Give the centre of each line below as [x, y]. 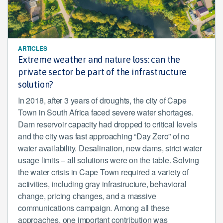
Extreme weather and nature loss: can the [99, 59]
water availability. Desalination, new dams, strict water [110, 148]
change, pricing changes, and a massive [87, 196]
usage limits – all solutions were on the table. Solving [109, 160]
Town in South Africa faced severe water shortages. [106, 112]
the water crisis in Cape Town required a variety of [103, 172]
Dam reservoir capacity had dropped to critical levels [108, 124]
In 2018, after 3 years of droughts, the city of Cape [102, 100]
